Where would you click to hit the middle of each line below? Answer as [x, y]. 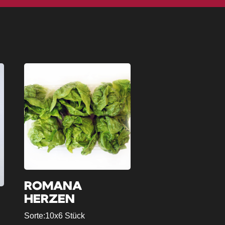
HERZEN [49, 200]
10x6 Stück [65, 216]
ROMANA [53, 187]
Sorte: [34, 216]
